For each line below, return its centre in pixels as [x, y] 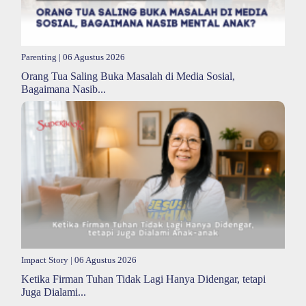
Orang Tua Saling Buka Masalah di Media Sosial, [128, 76]
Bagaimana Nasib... [64, 89]
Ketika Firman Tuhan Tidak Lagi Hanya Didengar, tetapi [143, 279]
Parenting [39, 57]
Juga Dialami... [54, 292]
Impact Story [45, 261]
